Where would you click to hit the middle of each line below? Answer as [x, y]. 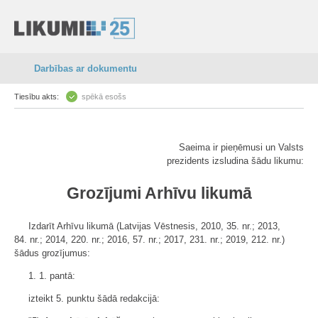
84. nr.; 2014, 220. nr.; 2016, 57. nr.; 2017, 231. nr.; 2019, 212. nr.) [149, 240]
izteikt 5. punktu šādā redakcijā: [94, 298]
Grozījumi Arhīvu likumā [159, 193]
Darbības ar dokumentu [86, 68]
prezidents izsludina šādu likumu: [235, 161]
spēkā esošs [104, 97]
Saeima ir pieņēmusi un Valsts [241, 147]
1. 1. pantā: [52, 276]
